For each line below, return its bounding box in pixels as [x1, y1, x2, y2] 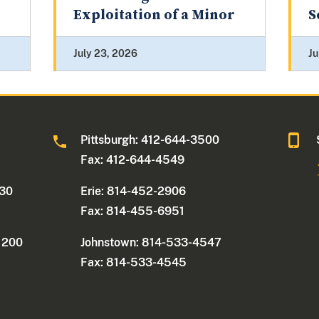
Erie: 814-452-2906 [80, 184, 187, 199]
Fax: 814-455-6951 [80, 204, 185, 219]
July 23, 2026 [73, 48, 137, 60]
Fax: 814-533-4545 [80, 256, 187, 270]
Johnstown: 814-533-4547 [80, 236, 222, 250]
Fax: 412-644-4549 [80, 153, 185, 167]
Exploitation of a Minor [73, 6, 235, 25]
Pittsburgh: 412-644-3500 [80, 133, 220, 147]
